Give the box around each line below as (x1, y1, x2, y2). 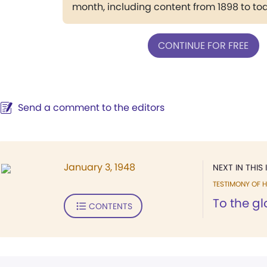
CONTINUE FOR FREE (158, 38, 249, 52)
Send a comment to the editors (18, 101, 164, 114)
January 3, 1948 (64, 160, 135, 174)
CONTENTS (88, 200, 132, 212)
